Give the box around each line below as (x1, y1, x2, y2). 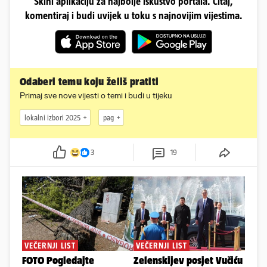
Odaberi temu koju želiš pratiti (20, 76, 159, 88)
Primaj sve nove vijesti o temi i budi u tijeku (20, 91, 172, 101)
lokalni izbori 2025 (24, 113, 80, 122)
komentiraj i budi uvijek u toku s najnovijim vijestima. (24, 10, 243, 21)
